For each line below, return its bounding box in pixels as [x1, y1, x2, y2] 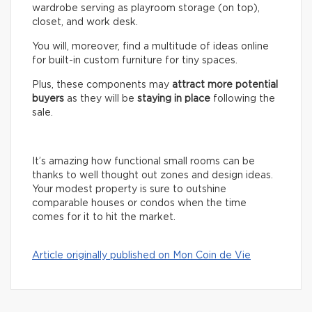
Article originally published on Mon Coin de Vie [32, 251, 251, 261]
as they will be [64, 94, 137, 104]
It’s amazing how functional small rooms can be [32, 157, 255, 167]
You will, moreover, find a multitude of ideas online [32, 42, 269, 52]
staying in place [137, 94, 210, 104]
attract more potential [172, 80, 278, 91]
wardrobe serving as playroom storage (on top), [32, 3, 260, 14]
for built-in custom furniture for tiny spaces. [32, 56, 237, 66]
